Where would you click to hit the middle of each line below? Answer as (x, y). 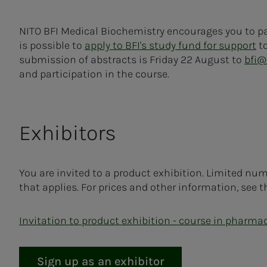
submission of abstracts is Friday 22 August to (132, 60)
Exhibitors (68, 133)
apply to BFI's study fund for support (170, 45)
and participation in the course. (95, 74)
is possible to (52, 45)
